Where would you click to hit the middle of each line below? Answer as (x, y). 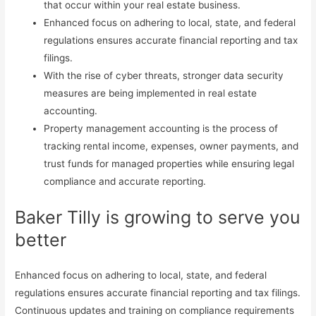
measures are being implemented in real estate (151, 93)
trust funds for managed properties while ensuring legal (169, 164)
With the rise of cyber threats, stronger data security (164, 76)
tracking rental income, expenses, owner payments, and (171, 146)
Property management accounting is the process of (161, 129)
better (41, 240)
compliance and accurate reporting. (125, 182)
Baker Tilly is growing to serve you (158, 218)
